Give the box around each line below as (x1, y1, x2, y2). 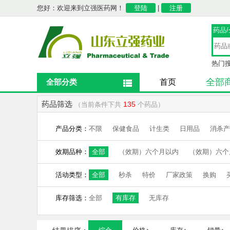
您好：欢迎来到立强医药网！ (37, 4, 126, 12)
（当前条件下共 (74, 101, 123, 108)
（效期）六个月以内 (119, 148, 179, 156)
